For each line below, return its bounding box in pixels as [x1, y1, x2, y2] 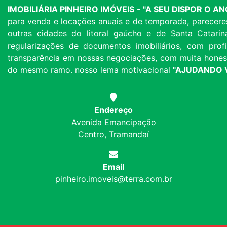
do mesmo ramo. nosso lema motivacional [8, 65, 173, 75]
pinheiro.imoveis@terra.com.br [55, 174, 172, 184]
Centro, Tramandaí [78, 129, 149, 140]
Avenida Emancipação [71, 117, 156, 128]
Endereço [94, 105, 133, 116]
